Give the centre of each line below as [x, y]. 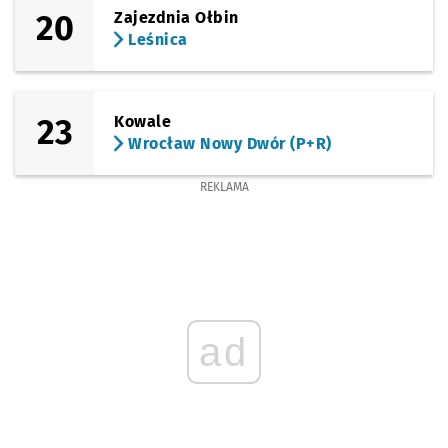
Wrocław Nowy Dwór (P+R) [227, 143]
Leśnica [155, 39]
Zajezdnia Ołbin [176, 17]
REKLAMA [224, 187]
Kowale [143, 121]
